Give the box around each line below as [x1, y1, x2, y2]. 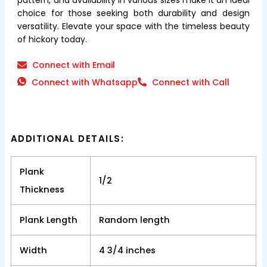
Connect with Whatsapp [32, 76, 138, 88]
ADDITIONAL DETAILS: [10, 132, 125, 145]
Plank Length [20, 213, 78, 226]
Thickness [20, 183, 65, 195]
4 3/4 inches [99, 244, 156, 256]
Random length [99, 213, 170, 226]
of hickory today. [17, 33, 88, 45]
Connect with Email [32, 58, 116, 71]
